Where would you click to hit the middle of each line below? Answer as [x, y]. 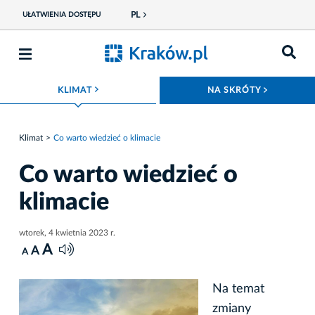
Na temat [238, 289]
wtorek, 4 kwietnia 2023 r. [67, 232]
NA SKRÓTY [236, 90]
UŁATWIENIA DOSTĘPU [61, 15]
